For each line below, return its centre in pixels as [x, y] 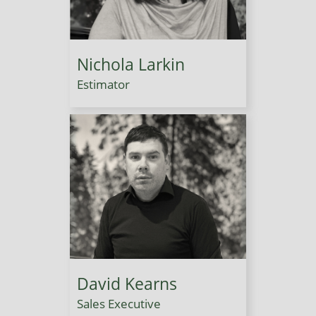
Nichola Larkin [131, 64]
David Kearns [127, 283]
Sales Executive [119, 303]
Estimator [103, 84]
